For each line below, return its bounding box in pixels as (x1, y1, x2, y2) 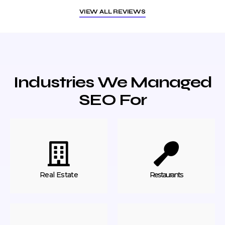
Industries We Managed (13, 72, 212, 92)
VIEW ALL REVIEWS (79, 8, 146, 16)
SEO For (78, 90, 147, 110)
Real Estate (39, 170, 78, 179)
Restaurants (150, 170, 183, 179)
